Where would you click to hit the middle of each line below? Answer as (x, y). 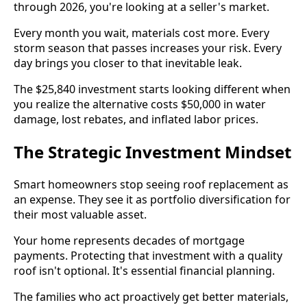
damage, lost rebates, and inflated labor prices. (136, 119)
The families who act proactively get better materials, (151, 296)
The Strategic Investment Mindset (152, 151)
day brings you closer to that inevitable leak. (128, 63)
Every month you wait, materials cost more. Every (142, 33)
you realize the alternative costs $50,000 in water (140, 104)
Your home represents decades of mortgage (129, 240)
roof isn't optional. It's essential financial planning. (144, 270)
